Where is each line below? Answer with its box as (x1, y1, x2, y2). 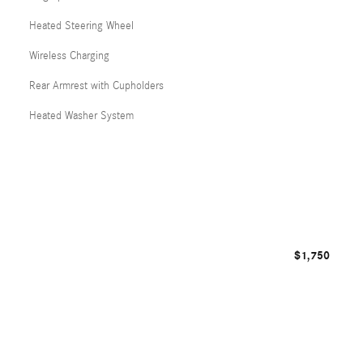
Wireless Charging (29, 49, 109, 62)
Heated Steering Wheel (29, 19, 134, 32)
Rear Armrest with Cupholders (29, 79, 164, 92)
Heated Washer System (29, 109, 134, 122)
